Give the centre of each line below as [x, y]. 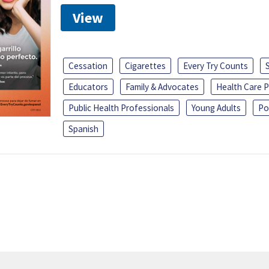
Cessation [88, 66]
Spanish [83, 129]
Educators [88, 87]
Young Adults [216, 108]
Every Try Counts [216, 66]
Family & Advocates [162, 87]
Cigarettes [145, 66]
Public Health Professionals [121, 108]
